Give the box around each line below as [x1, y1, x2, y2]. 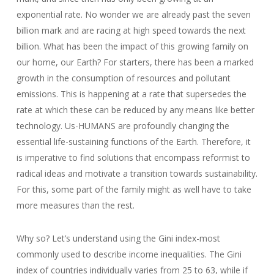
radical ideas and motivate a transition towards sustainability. [16, 168, 257, 180]
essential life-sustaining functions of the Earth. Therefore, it [16, 136, 251, 148]
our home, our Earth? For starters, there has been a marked [16, 56, 254, 68]
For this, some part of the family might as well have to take [16, 183, 251, 196]
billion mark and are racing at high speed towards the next [16, 24, 246, 37]
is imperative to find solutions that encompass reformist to [16, 152, 250, 164]
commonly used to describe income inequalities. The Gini [16, 248, 242, 261]
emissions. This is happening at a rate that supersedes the [16, 88, 246, 100]
